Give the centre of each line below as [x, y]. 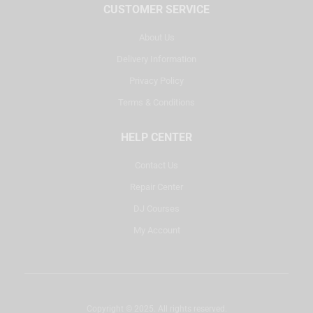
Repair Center [156, 187]
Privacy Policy [156, 80]
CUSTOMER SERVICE [156, 9]
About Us [156, 37]
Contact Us [156, 165]
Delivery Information [156, 59]
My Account [156, 230]
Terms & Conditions [156, 102]
